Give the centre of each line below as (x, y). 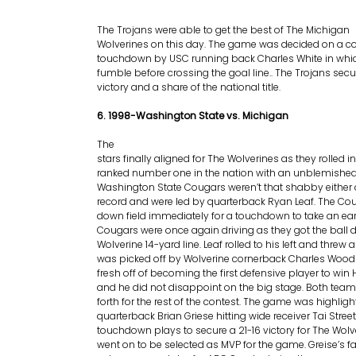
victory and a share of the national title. (189, 87)
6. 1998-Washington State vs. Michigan (193, 116)
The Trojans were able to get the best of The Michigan (223, 30)
